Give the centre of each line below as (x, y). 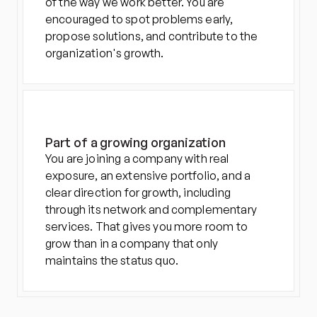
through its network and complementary (151, 209)
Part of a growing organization (136, 142)
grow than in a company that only (132, 243)
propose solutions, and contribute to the (152, 36)
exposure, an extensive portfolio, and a (148, 175)
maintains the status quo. (112, 260)
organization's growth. (105, 53)
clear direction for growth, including (138, 192)
